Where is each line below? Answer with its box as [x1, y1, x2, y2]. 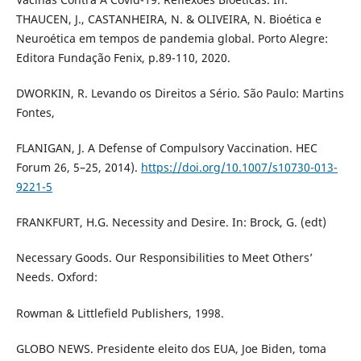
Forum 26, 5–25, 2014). [15, 160, 141, 176]
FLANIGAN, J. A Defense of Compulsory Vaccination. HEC [15, 140, 317, 156]
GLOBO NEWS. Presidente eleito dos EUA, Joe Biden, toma [15, 340, 326, 356]
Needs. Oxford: [15, 269, 98, 285]
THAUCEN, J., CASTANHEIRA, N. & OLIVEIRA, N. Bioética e [15, 11, 322, 27]
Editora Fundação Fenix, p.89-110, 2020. [15, 50, 230, 66]
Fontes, [15, 105, 55, 121]
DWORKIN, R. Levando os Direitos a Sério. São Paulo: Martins [15, 85, 344, 102]
